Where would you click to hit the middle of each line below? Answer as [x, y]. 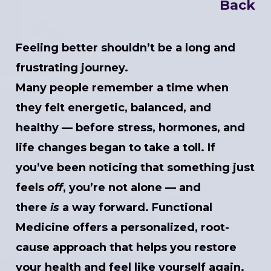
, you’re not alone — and [132, 187]
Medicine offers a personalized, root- [123, 227]
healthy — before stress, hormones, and [131, 127]
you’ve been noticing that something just [135, 167]
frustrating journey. [72, 67]
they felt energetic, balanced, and [114, 107]
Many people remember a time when [122, 87]
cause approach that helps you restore [126, 247]
